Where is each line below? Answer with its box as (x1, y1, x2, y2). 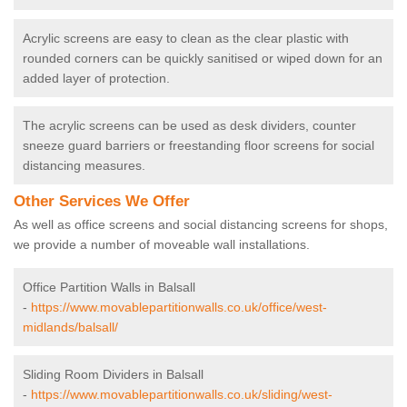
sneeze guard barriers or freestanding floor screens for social (23, 138, 374, 154)
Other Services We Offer (14, 193, 190, 211)
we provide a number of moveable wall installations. (14, 237, 313, 253)
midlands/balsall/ (23, 320, 118, 335)
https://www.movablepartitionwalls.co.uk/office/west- (31, 300, 327, 315)
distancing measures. (23, 158, 145, 174)
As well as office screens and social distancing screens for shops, (14, 217, 388, 233)
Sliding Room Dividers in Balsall (23, 367, 203, 382)
